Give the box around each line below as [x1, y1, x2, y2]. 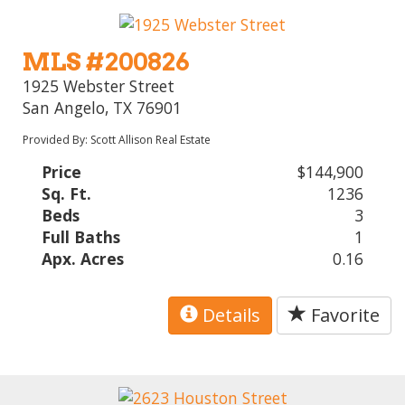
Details [198, 303, 260, 328]
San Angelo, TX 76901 [23, 97, 183, 119]
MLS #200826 [23, 47, 191, 78]
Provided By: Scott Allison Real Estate [23, 132, 212, 148]
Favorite [306, 303, 380, 328]
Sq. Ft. [42, 183, 92, 205]
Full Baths [42, 226, 121, 249]
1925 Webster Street [23, 75, 175, 98]
